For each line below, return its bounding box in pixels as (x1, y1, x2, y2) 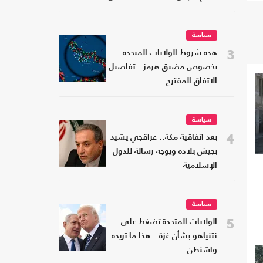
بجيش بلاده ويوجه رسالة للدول (113, 148, 217, 156)
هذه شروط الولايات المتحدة (123, 49, 217, 58)
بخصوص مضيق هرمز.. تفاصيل (109, 63, 217, 72)
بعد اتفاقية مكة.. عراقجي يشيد (110, 134, 217, 142)
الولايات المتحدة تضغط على (121, 218, 217, 227)
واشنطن (187, 247, 217, 255)
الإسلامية (183, 162, 217, 170)
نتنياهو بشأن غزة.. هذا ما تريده (112, 232, 217, 241)
